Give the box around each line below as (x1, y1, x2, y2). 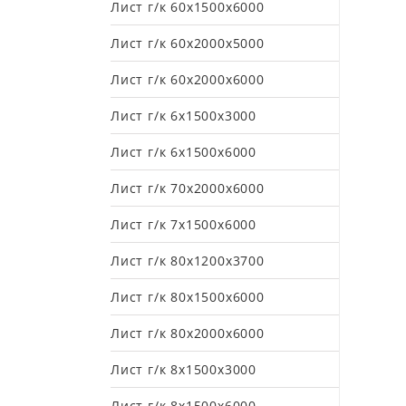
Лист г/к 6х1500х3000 (111, 107, 256, 124)
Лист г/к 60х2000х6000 (111, 71, 265, 88)
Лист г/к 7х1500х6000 (111, 216, 256, 233)
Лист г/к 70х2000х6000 (111, 179, 265, 197)
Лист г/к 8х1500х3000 (111, 361, 256, 378)
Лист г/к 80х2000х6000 (111, 324, 265, 342)
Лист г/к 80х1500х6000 (111, 288, 265, 305)
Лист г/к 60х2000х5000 (111, 34, 265, 52)
